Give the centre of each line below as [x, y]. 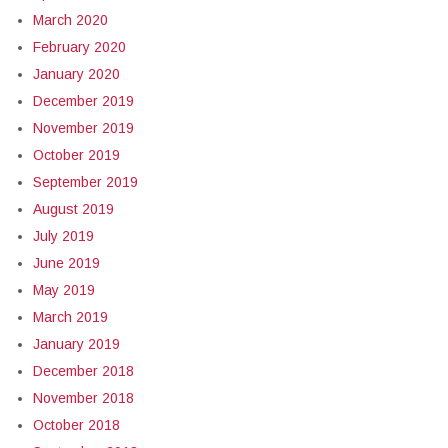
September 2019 [85, 182]
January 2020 [76, 74]
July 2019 [63, 236]
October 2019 [76, 155]
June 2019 [66, 263]
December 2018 [83, 371]
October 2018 [76, 425]
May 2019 [64, 290]
